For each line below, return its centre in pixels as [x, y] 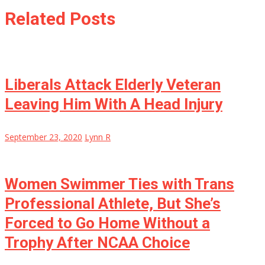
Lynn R [98, 137]
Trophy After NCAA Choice [97, 243]
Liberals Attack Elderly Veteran [113, 85]
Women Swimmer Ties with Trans [119, 184]
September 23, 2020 [43, 137]
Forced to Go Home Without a [107, 223]
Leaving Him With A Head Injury [114, 104]
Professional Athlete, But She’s [113, 204]
